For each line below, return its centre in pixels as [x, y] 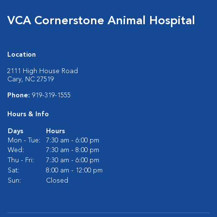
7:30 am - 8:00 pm [73, 150]
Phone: [20, 95]
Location [22, 54]
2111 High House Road [43, 71]
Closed [57, 180]
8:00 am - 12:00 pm [74, 170]
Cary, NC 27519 [31, 79]
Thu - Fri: [21, 160]
